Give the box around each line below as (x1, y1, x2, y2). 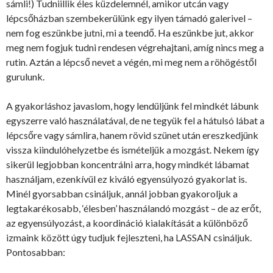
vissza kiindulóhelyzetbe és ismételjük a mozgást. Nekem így (6, 143, 259, 155)
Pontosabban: (6, 246, 65, 258)
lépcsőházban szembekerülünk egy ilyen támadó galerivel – (6, 12, 252, 24)
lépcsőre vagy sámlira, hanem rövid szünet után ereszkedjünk (6, 129, 258, 141)
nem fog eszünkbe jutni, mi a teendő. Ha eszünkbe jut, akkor (6, 26, 254, 38)
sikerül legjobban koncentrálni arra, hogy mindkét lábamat (6, 158, 249, 170)
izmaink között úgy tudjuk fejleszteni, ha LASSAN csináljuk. (6, 231, 252, 243)
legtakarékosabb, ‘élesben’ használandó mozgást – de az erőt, (6, 202, 261, 214)
